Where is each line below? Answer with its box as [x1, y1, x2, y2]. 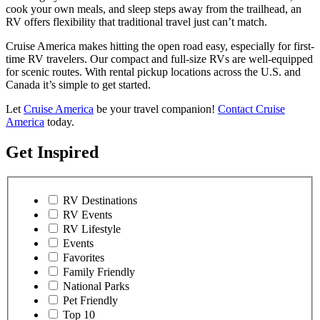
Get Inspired [6, 142, 99, 161]
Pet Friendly [63, 294, 118, 307]
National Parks [63, 280, 129, 293]
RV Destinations [63, 194, 137, 207]
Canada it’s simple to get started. [6, 78, 151, 91]
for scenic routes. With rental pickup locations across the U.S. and [6, 65, 301, 78]
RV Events [63, 209, 112, 221]
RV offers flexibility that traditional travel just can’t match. [6, 15, 267, 28]
